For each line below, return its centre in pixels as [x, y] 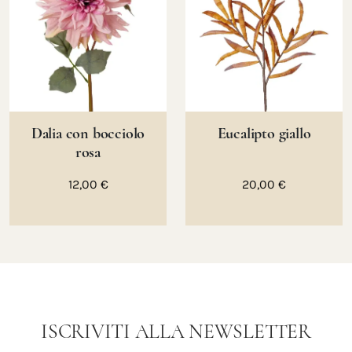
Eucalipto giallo [264, 133]
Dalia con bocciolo [88, 133]
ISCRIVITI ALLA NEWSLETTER [176, 331]
